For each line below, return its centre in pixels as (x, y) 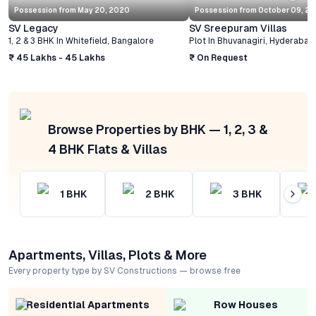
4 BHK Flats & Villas (108, 149)
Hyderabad (292, 41)
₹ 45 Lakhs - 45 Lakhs (57, 58)
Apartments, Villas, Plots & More (108, 255)
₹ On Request (218, 58)
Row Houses (245, 305)
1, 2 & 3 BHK (31, 41)
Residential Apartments (87, 305)
